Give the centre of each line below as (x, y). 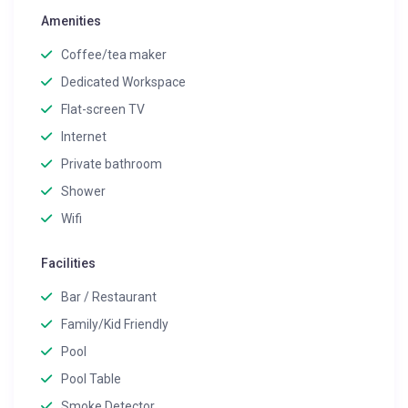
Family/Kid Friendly (115, 325)
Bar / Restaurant (109, 297)
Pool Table (92, 379)
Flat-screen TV (103, 110)
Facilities (69, 264)
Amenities (71, 21)
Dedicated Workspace (124, 82)
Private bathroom (112, 164)
